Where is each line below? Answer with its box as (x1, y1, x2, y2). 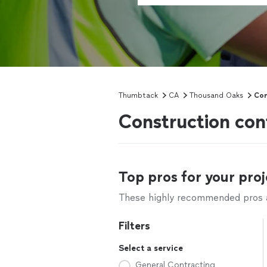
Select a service (119, 243, 183, 253)
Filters (119, 219, 150, 232)
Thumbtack (119, 91, 158, 100)
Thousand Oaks (190, 91, 243, 100)
